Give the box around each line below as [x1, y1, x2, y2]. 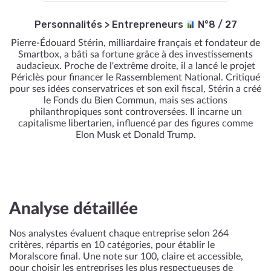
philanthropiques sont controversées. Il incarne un [29, 107, 242, 117]
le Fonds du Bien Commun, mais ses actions [44, 96, 227, 105]
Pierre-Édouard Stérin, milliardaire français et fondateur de [11, 38, 260, 48]
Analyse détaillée [9, 200, 138, 217]
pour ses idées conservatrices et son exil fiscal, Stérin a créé [10, 84, 261, 94]
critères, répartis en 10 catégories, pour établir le [9, 240, 215, 250]
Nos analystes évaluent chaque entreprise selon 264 [9, 229, 229, 238]
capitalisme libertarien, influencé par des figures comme [18, 119, 253, 128]
